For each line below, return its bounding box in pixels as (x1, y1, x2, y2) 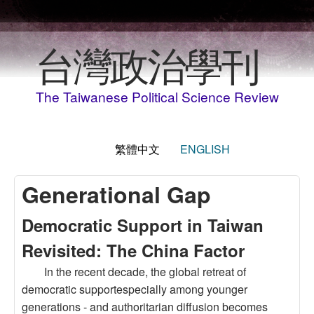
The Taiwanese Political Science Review (35, 87, 279, 106)
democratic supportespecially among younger (22, 281, 247, 297)
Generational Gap (22, 178, 211, 210)
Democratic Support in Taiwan (22, 213, 264, 237)
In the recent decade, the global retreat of (44, 264, 246, 280)
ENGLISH (179, 141, 230, 157)
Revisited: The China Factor (22, 238, 245, 262)
